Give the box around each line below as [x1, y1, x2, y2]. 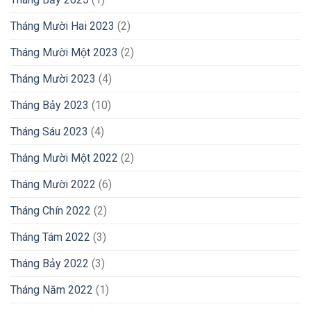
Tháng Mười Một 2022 [10, 151, 118, 165]
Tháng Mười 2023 [10, 72, 96, 85]
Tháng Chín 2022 [10, 203, 91, 217]
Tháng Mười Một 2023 [10, 45, 118, 59]
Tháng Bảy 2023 [10, 98, 89, 112]
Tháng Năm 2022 [10, 283, 93, 296]
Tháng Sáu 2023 [10, 124, 88, 138]
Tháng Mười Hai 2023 [10, 19, 115, 33]
